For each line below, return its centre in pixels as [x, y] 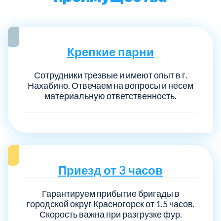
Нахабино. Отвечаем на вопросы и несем [110, 85]
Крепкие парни [110, 51]
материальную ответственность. [110, 95]
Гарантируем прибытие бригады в [110, 193]
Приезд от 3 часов [110, 170]
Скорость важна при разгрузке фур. [110, 214]
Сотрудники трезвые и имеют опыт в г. [110, 75]
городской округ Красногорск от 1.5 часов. [110, 203]
